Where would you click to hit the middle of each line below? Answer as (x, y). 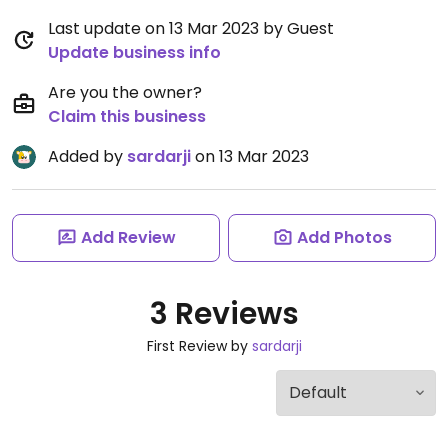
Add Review (128, 237)
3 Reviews (224, 314)
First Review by (199, 346)
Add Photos (344, 237)
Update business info (134, 52)
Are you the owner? (125, 92)
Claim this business (127, 116)
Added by (87, 156)
